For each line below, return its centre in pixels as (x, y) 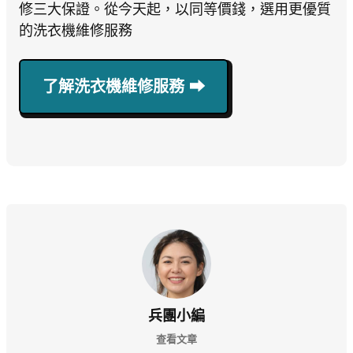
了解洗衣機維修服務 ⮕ (124, 87)
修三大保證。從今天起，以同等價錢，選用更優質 (175, 10)
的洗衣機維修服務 (76, 31)
